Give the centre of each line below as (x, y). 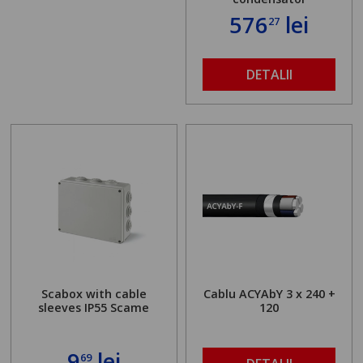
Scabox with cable (94, 294)
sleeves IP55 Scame (94, 308)
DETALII (269, 74)
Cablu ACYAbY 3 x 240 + (269, 294)
